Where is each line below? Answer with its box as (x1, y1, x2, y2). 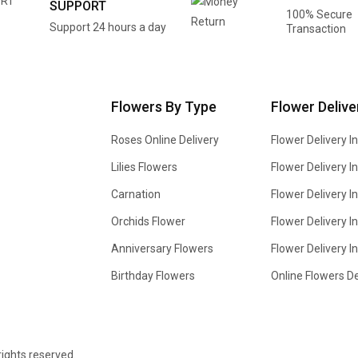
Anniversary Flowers (111, 242, 213, 256)
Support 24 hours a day (49, 21, 166, 34)
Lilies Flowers (111, 161, 177, 174)
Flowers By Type (111, 98, 217, 116)
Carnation (111, 188, 161, 201)
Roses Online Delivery (111, 133, 219, 147)
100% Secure (285, 8, 352, 22)
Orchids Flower (111, 215, 185, 229)
